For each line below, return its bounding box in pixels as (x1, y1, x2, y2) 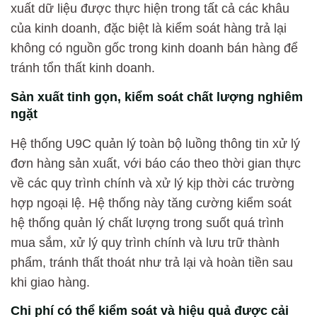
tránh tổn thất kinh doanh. (11, 61, 155, 76)
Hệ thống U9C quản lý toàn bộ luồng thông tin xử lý (11, 136, 300, 151)
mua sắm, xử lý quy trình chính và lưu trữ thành (11, 235, 279, 250)
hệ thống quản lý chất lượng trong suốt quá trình (11, 215, 284, 230)
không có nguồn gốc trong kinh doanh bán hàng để (11, 41, 298, 56)
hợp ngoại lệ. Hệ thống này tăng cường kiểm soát (11, 195, 292, 210)
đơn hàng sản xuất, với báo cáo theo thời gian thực (11, 156, 301, 171)
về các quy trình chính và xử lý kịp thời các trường (11, 175, 294, 190)
